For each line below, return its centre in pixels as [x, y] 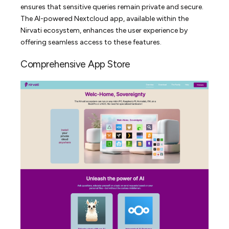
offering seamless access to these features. [91, 42]
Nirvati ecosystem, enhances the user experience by [104, 30]
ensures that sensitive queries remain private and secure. [112, 7]
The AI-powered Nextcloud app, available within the [105, 18]
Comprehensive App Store [75, 64]
